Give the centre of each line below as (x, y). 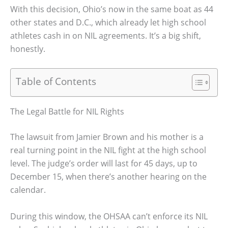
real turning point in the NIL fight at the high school (108, 150)
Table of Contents (56, 81)
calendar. (28, 190)
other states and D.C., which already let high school (108, 22)
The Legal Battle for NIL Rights (67, 112)
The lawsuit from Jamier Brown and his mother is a (107, 137)
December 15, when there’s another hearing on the (108, 177)
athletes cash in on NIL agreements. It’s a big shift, (106, 35)
